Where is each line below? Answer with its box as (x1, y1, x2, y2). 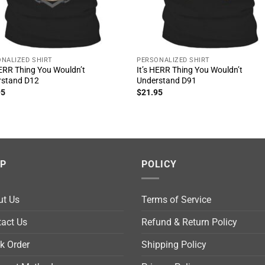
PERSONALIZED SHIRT (137, 56, 211, 64)
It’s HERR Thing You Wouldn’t (137, 65, 243, 76)
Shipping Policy (141, 239, 206, 251)
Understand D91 (137, 76, 197, 86)
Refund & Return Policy (141, 216, 237, 228)
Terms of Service (141, 194, 211, 206)
